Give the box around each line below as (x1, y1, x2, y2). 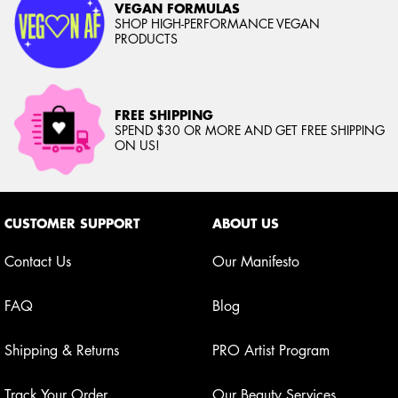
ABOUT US (212, 214, 279, 233)
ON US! (115, 135, 160, 154)
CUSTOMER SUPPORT (4, 214, 139, 233)
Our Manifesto (212, 251, 299, 271)
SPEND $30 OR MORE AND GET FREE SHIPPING (115, 120, 385, 139)
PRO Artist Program (212, 340, 330, 360)
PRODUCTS (115, 28, 178, 47)
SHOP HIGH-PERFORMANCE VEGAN (115, 13, 320, 32)
